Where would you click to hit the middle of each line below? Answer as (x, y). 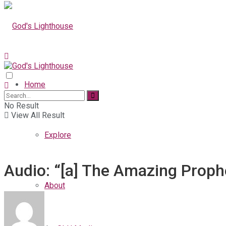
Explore (58, 135)
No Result (21, 106)
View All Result (37, 115)
